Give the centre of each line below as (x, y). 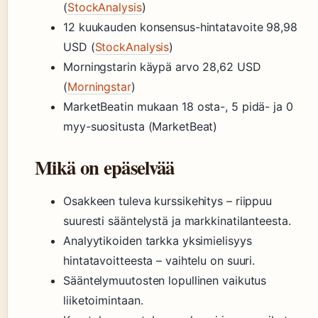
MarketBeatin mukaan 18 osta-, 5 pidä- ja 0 (178, 107)
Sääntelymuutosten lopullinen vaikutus (165, 281)
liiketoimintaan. (103, 301)
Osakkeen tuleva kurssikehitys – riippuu (168, 201)
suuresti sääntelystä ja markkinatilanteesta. (177, 221)
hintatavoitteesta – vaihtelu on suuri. (159, 261)
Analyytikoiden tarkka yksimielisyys (158, 241)
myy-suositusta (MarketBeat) (141, 127)
